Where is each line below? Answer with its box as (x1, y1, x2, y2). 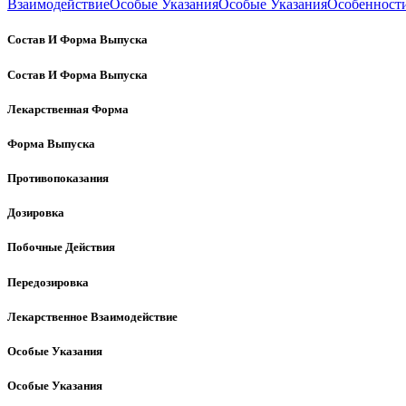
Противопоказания (7, 171, 109, 186)
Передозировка (7, 275, 89, 289)
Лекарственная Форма (7, 101, 129, 116)
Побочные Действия (7, 240, 115, 255)
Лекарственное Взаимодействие (7, 309, 178, 324)
